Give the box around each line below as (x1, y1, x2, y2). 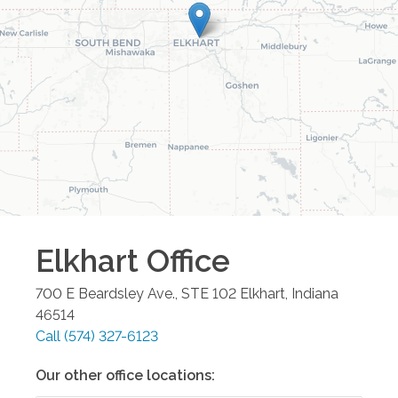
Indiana (291, 284, 338, 302)
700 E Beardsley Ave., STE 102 (36, 284, 236, 302)
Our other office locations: (36, 366, 215, 384)
